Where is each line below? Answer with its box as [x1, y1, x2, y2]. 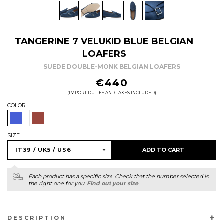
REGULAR [7, 76, 43, 85]
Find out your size [87, 179, 138, 187]
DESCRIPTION [7, 214, 66, 221]
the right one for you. [28, 179, 87, 187]
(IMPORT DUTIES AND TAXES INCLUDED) [67, 90, 156, 95]
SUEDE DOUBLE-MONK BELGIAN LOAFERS [43, 62, 180, 70]
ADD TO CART [142, 146, 184, 153]
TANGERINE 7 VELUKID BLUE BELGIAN [15, 35, 193, 47]
